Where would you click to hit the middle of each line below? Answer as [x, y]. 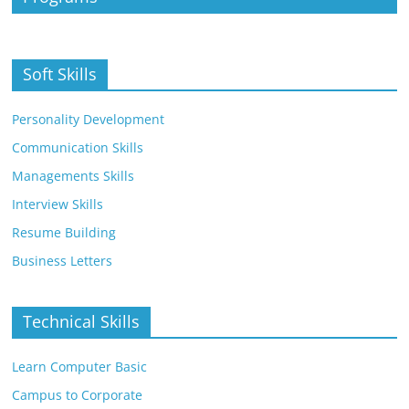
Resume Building [64, 233]
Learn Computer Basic [80, 367]
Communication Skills [78, 148]
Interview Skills [58, 204]
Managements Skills [73, 176]
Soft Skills [60, 74]
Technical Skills [82, 322]
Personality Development [89, 120]
